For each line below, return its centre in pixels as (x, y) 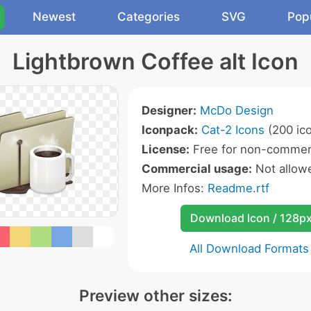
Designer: (169, 110)
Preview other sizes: (155, 295)
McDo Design (237, 110)
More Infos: (175, 188)
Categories (149, 17)
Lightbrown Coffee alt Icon (155, 61)
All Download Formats (249, 249)
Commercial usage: (197, 169)
